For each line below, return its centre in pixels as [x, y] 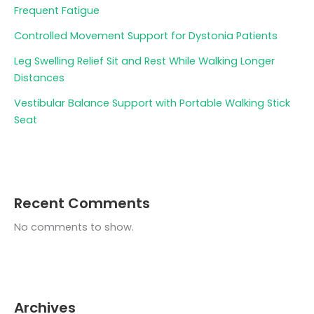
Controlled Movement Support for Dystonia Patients [146, 36]
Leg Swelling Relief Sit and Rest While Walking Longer [144, 61]
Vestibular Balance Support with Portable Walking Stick [152, 103]
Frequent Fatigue [57, 11]
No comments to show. [74, 227]
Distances [39, 78]
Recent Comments [82, 204]
